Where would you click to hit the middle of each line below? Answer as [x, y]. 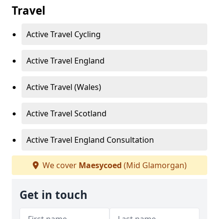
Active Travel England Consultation [90, 140]
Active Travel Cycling [64, 34]
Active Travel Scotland [66, 114]
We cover [59, 165]
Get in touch [54, 195]
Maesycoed [100, 165]
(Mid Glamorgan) [154, 165]
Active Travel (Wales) [64, 87]
